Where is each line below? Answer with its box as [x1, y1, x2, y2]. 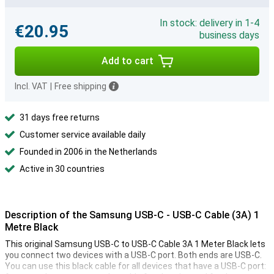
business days [199, 29, 259, 41]
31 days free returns [20, 113, 100, 122]
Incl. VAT [15, 81, 48, 91]
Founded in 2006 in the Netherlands [20, 147, 157, 157]
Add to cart [101, 55, 154, 67]
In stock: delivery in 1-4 [160, 17, 259, 29]
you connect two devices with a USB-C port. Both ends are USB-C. [5, 250, 262, 260]
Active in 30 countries [20, 164, 105, 174]
